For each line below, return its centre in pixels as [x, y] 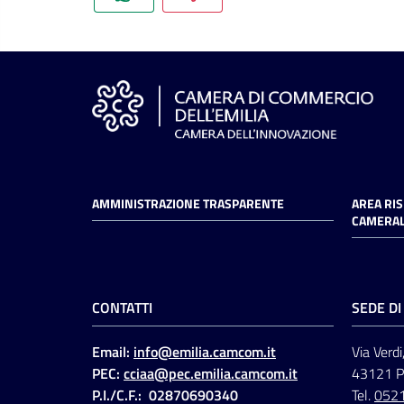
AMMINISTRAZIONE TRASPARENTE [188, 203]
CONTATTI [122, 307]
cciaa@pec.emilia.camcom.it [211, 373]
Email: [113, 351]
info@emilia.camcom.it [205, 351]
